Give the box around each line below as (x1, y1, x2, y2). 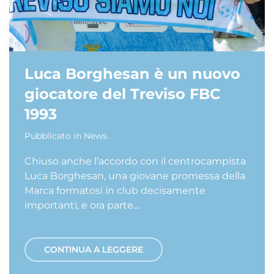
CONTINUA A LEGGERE (44, 244, 143, 255)
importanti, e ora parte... (24, 199, 139, 211)
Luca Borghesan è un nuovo (24, 65, 240, 83)
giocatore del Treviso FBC (24, 85, 221, 103)
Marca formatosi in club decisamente (24, 185, 206, 196)
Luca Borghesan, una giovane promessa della (24, 170, 245, 182)
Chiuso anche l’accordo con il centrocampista (24, 155, 246, 167)
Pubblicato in (24, 130, 84, 141)
